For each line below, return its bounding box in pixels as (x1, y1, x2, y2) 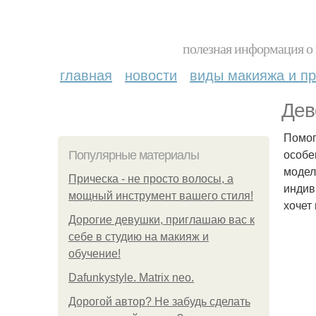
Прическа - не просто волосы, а (68, 173, 233, 185)
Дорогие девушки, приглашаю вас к (68, 214, 255, 226)
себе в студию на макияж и (68, 231, 209, 243)
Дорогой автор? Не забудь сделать (68, 296, 250, 308)
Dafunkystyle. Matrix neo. (68, 272, 194, 284)
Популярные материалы (68, 148, 199, 162)
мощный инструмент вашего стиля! (68, 190, 253, 202)
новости (125, 64, 177, 85)
